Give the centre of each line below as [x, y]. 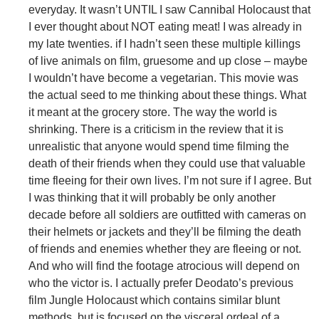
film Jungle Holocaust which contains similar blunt [154, 300]
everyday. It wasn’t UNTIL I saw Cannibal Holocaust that [169, 10]
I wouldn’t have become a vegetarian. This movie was [163, 78]
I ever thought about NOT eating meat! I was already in [165, 27]
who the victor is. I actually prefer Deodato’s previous [161, 283]
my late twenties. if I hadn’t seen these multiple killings [164, 44]
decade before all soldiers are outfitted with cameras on [167, 215]
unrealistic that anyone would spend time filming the [159, 147]
